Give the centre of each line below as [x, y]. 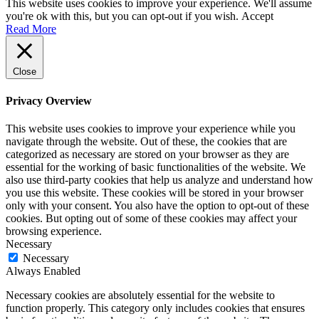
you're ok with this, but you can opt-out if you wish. [124, 16]
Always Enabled [43, 271]
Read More [31, 29]
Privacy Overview [49, 100]
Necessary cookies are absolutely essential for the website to [140, 295]
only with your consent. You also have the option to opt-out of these [157, 205]
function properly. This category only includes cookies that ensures [155, 308]
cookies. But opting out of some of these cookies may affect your [151, 218]
